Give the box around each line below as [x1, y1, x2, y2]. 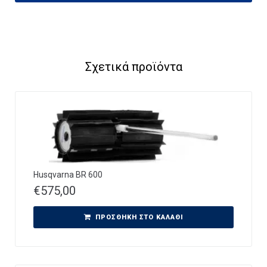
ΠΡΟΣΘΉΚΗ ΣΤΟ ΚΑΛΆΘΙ [95, 213, 184, 221]
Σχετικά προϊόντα [85, 59, 182, 74]
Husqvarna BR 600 [33, 169, 103, 179]
